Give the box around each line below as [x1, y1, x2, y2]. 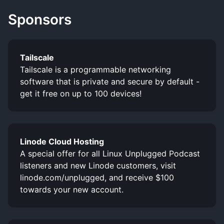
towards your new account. [20, 184, 123, 194]
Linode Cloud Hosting [20, 136, 104, 146]
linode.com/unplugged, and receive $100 [20, 172, 174, 182]
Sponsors [8, 10, 71, 28]
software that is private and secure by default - [20, 76, 199, 86]
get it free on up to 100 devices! [20, 88, 141, 98]
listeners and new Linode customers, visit [20, 160, 176, 170]
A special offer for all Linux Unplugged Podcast [20, 148, 200, 158]
